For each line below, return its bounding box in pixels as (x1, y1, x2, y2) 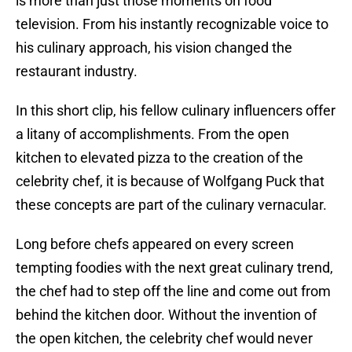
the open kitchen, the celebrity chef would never (16, 330, 313, 347)
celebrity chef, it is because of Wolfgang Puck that (16, 173, 324, 190)
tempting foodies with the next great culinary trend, (16, 259, 333, 277)
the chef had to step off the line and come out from (16, 283, 331, 300)
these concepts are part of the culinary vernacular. (16, 196, 327, 214)
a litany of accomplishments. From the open (16, 126, 289, 143)
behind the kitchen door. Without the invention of (16, 306, 317, 324)
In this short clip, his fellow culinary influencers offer (16, 102, 335, 119)
